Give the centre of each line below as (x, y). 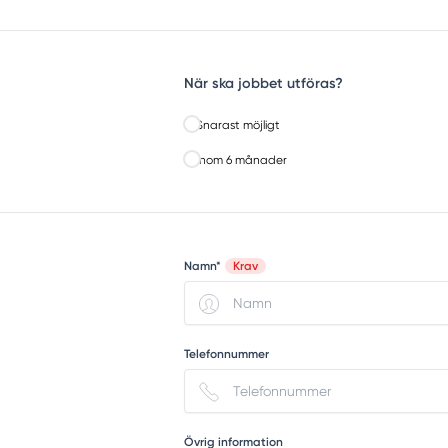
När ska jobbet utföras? (263, 83)
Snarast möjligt (238, 125)
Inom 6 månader (241, 159)
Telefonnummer (226, 354)
